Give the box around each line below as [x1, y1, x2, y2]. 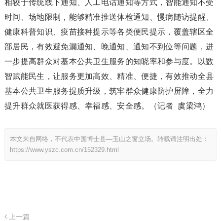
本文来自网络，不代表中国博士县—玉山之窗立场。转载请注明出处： [9, 135, 209, 143]
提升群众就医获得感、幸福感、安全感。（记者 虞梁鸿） [4, 101, 210, 110]
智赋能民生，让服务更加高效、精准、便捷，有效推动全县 [4, 72, 214, 80]
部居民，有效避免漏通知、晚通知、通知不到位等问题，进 [4, 42, 214, 51]
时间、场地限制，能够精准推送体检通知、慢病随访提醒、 [4, 12, 214, 21]
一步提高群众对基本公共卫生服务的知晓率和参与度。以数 [4, 57, 214, 66]
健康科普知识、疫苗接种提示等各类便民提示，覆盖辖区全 [4, 27, 214, 36]
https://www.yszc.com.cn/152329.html [9, 146, 119, 153]
